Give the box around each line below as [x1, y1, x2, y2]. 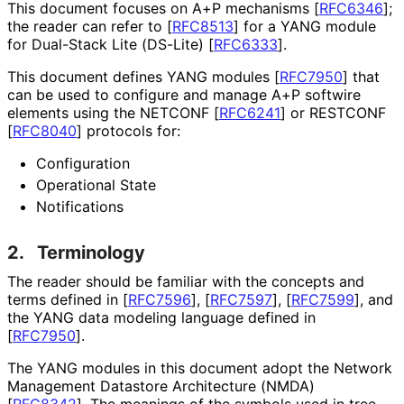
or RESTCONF [286, 103, 386, 122]
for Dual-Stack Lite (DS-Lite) [7, 34, 208, 53]
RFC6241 [219, 103, 280, 122]
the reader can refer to [7, 16, 167, 35]
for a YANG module [239, 16, 376, 35]
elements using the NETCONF [7, 103, 214, 122]
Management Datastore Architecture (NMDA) [7, 376, 315, 395]
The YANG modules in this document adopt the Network [7, 358, 392, 377]
